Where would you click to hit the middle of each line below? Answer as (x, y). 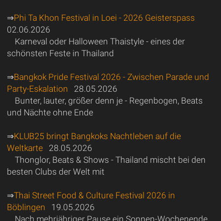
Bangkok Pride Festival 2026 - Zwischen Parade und (111, 77)
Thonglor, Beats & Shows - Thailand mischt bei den (110, 160)
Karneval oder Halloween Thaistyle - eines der (100, 41)
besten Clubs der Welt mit (55, 171)
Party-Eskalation (37, 89)
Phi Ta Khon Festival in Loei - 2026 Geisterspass (104, 18)
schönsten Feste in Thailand (60, 53)
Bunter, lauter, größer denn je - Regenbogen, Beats (109, 100)
